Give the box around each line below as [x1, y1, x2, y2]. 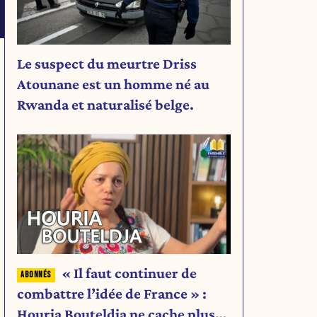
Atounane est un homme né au [17, 76, 209, 93]
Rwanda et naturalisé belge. [17, 96, 194, 114]
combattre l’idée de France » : [17, 285, 207, 303]
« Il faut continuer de [61, 265, 197, 282]
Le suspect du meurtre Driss [17, 55, 197, 73]
